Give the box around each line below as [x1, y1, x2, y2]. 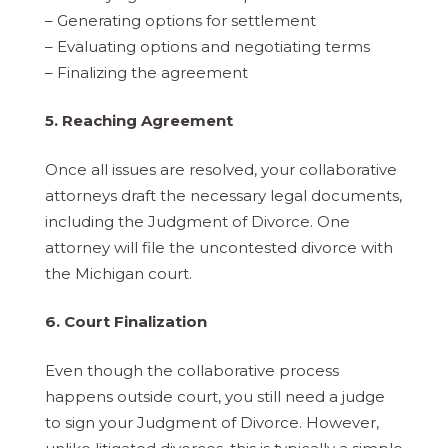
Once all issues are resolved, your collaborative [45, 159, 397, 179]
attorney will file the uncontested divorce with [45, 237, 393, 257]
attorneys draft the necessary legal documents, [45, 185, 402, 205]
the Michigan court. [45, 263, 192, 283]
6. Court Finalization [45, 312, 207, 332]
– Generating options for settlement [45, 10, 316, 30]
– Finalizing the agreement [45, 62, 248, 82]
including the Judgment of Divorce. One [45, 211, 350, 231]
